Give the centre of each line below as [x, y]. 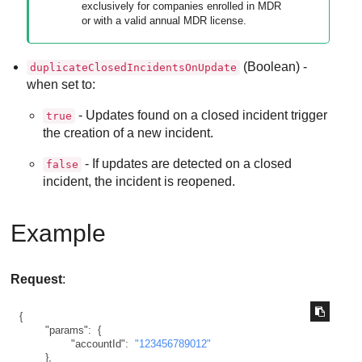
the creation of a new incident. [128, 133]
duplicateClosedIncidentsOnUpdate [134, 67]
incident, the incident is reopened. [139, 181]
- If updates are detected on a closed [187, 163]
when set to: [61, 84]
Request [37, 279]
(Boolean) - [274, 66]
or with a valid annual [133, 20]
